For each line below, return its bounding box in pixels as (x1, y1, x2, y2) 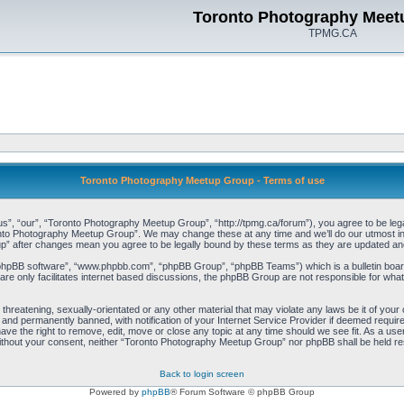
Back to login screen (160, 369, 244, 379)
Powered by (89, 387, 142, 397)
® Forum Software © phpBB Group (170, 387, 315, 397)
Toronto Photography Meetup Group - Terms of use (79, 175, 325, 186)
